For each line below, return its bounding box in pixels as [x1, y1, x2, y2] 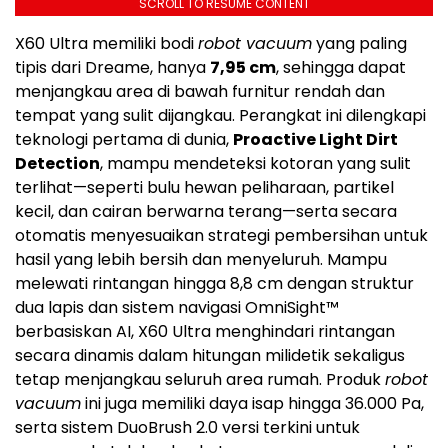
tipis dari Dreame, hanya [15, 56, 210, 80]
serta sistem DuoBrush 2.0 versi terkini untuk [15, 416, 360, 440]
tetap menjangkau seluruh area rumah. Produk [15, 368, 385, 392]
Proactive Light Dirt [233, 128, 398, 152]
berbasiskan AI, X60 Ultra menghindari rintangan [15, 320, 395, 344]
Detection [15, 152, 100, 176]
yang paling [312, 32, 407, 56]
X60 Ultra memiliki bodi [15, 32, 198, 56]
